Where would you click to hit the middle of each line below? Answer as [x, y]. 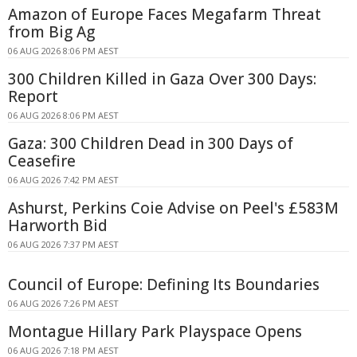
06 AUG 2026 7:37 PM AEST [63, 245]
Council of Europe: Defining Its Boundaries [164, 285]
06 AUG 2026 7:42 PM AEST [63, 180]
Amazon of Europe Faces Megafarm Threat [165, 15]
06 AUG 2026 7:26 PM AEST [63, 304]
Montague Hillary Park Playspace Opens [155, 332]
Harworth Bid [58, 226]
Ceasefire [42, 161]
